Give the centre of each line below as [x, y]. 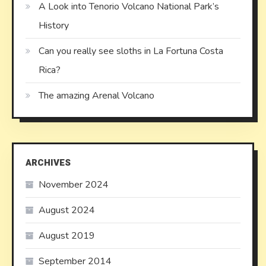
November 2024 [74, 185]
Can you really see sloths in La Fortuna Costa [131, 51]
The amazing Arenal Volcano [96, 96]
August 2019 [67, 236]
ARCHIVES [48, 163]
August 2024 [67, 210]
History [54, 26]
